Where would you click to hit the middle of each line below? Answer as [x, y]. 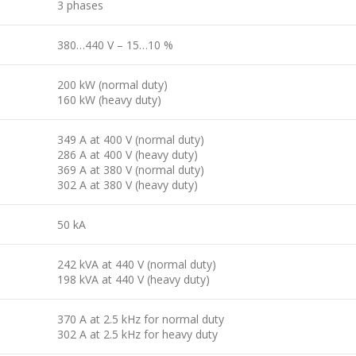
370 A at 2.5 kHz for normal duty [141, 319]
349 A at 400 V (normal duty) [131, 139]
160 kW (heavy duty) [109, 100]
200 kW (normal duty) [112, 85]
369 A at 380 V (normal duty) [131, 170]
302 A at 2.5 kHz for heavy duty [137, 334]
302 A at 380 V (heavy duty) [128, 185]
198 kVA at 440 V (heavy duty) [133, 279]
